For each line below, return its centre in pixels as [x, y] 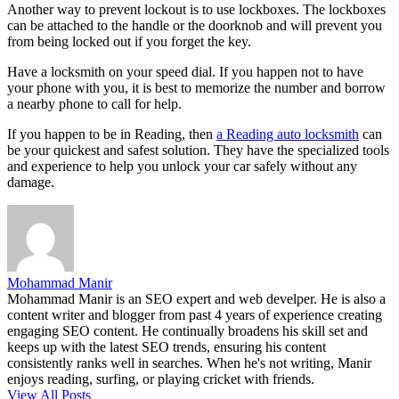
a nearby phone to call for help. [94, 104]
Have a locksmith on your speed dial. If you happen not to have [185, 72]
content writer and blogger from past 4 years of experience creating [195, 315]
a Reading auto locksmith [288, 134]
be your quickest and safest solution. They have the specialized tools [198, 151]
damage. [31, 183]
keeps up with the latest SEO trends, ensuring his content [167, 347]
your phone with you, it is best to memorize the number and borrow [196, 88]
